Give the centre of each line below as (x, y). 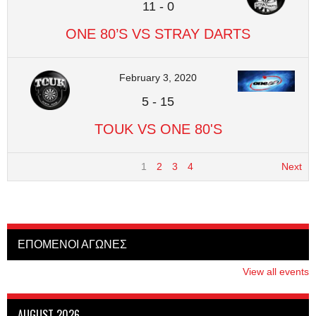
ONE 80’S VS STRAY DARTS (158, 34)
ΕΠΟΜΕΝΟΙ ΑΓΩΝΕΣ (72, 244)
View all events (276, 271)
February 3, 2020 (158, 78)
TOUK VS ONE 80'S (158, 129)
